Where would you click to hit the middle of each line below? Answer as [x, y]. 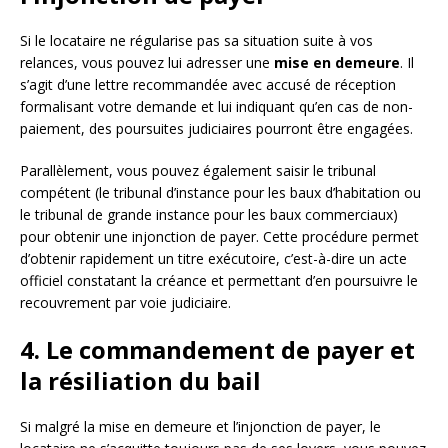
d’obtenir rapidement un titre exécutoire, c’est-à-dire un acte [213, 259]
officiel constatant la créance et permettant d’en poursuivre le [219, 281]
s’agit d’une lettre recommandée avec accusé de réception [208, 85]
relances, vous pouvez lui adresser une [147, 63]
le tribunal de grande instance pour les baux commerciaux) [209, 215]
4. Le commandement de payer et [217, 350]
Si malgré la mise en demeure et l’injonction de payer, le [200, 427]
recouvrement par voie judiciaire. [125, 303]
